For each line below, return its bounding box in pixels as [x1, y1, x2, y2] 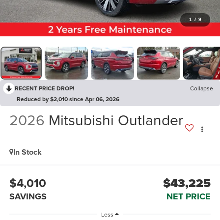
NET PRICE [166, 190, 211, 203]
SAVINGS [9, 190, 47, 203]
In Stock [13, 146, 42, 158]
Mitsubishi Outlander [48, 110, 183, 131]
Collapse [190, 84, 213, 93]
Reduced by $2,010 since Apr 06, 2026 [17, 95, 119, 104]
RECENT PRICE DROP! [15, 84, 74, 93]
